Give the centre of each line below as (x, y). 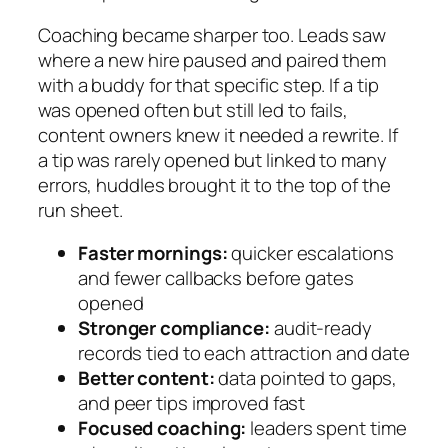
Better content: (146, 378)
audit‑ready (321, 328)
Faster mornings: (153, 253)
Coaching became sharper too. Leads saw (212, 34)
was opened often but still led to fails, (193, 109)
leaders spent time (326, 428)
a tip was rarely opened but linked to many (212, 159)
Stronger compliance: (174, 328)
